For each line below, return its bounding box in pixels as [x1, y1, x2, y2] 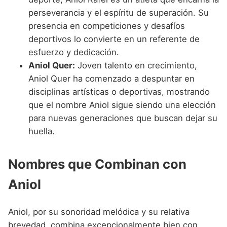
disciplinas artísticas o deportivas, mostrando [28, 86, 210, 97]
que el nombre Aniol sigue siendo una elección [28, 99, 216, 110]
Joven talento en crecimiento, [75, 60, 197, 70]
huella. [28, 126, 55, 136]
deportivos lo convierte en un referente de [28, 33, 200, 44]
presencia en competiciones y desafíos [28, 20, 185, 31]
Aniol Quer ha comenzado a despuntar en [28, 73, 195, 84]
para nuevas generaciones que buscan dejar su [28, 112, 217, 123]
